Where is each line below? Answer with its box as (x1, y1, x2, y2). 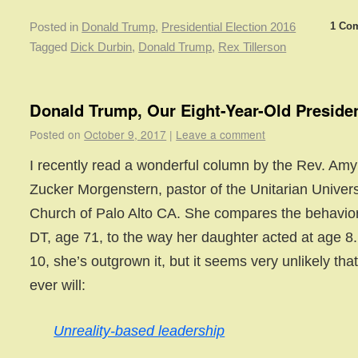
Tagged (30, 40, 68, 54)
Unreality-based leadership (54, 321, 225, 339)
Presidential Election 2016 (161, 20, 296, 34)
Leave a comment (176, 125, 266, 142)
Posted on (30, 125, 82, 142)
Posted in (30, 20, 79, 34)
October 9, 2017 (84, 125, 167, 142)
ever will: (30, 276, 86, 293)
